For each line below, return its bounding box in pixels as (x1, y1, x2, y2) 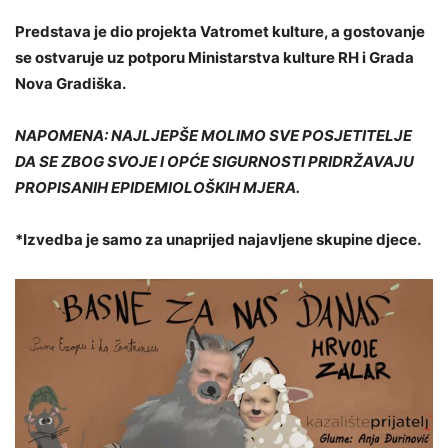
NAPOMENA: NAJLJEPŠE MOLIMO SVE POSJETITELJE (15, 125, 412, 145)
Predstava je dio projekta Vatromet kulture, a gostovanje (15, 21, 425, 41)
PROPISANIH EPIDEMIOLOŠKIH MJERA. (15, 177, 300, 197)
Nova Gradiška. (15, 73, 126, 93)
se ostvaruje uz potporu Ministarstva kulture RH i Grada (15, 47, 414, 67)
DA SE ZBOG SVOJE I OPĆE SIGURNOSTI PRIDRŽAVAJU (15, 151, 414, 171)
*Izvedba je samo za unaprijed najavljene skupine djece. (15, 229, 421, 249)
